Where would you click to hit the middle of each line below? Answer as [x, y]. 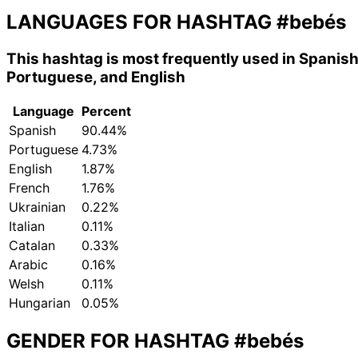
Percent [106, 111]
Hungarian [40, 303]
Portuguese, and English [96, 77]
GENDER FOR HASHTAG [120, 341]
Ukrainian [37, 207]
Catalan [32, 246]
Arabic [28, 265]
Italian [27, 227]
